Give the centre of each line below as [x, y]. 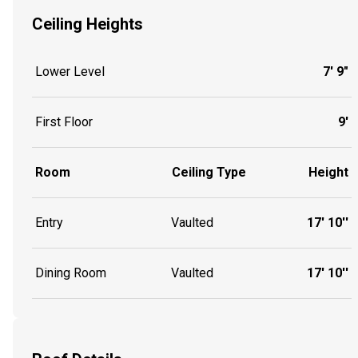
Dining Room [71, 272]
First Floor [64, 121]
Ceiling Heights [88, 24]
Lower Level [70, 71]
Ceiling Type [209, 172]
